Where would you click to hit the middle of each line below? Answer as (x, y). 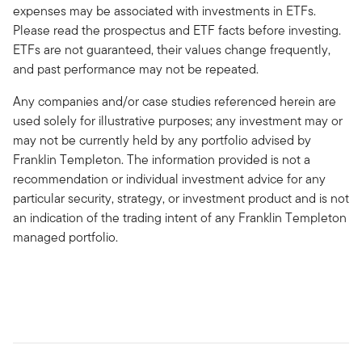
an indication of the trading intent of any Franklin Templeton (180, 218)
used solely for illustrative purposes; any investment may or (178, 121)
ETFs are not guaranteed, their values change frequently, (172, 50)
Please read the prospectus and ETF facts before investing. (177, 31)
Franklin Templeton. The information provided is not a (162, 160)
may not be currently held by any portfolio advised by (162, 141)
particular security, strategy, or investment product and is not (181, 199)
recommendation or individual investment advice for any (169, 179)
